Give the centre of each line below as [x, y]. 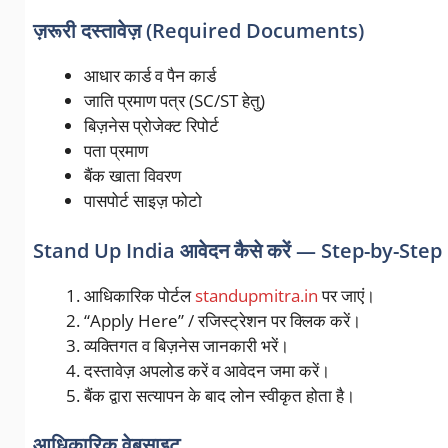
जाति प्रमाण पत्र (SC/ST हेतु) [174, 101]
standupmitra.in [256, 295]
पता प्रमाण [115, 151]
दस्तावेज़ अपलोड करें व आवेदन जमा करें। [206, 370]
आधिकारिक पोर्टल [139, 295]
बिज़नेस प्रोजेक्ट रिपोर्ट [151, 126]
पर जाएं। [346, 295]
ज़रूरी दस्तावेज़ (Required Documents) [198, 31]
